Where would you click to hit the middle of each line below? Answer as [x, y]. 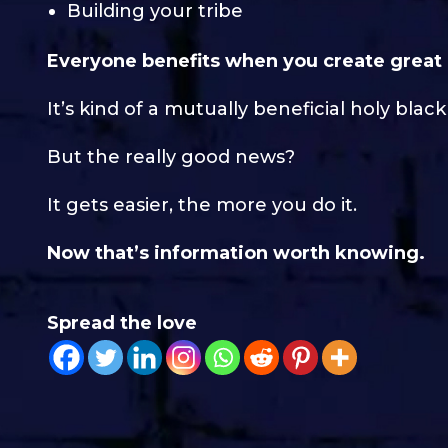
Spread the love [122, 322]
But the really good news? [171, 156]
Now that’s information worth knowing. [236, 252]
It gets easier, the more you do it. [202, 204]
